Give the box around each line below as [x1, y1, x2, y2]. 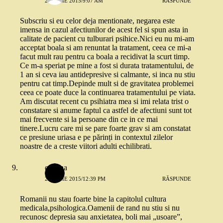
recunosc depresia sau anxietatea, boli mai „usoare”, [20, 213, 182, 222]
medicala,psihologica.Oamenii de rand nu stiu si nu [20, 204, 180, 213]
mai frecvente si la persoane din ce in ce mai [20, 115, 158, 124]
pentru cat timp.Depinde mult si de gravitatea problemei [20, 79, 194, 88]
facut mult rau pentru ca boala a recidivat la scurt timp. [20, 52, 190, 61]
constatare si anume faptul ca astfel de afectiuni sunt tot [20, 106, 192, 115]
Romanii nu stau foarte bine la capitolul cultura [20, 195, 166, 204]
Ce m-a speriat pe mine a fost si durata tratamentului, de [20, 61, 194, 70]
